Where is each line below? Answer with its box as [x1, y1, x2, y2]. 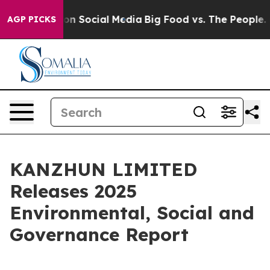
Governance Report [10, 223, 189, 246]
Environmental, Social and [10, 201, 254, 224]
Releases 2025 [10, 180, 137, 202]
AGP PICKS [7, 14, 56, 25]
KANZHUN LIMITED [10, 158, 197, 181]
